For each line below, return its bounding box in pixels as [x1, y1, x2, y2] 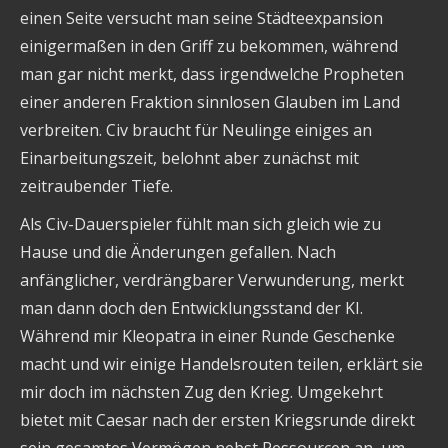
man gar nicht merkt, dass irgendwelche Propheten [20, 63, 404, 86]
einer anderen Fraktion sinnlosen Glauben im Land [20, 91, 400, 114]
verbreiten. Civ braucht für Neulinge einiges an [20, 119, 372, 142]
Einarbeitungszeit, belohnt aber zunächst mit [20, 147, 359, 170]
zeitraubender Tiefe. [20, 175, 173, 198]
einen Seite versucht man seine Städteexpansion [20, 7, 383, 30]
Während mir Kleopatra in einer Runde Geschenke [20, 325, 395, 348]
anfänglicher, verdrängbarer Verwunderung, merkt [20, 269, 404, 292]
